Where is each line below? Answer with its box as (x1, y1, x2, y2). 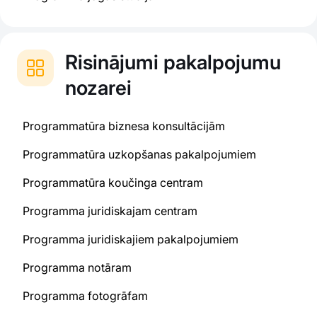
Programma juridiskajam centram (23, 204, 197, 218)
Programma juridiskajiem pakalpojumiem (23, 232, 238, 246)
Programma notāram (23, 260, 132, 275)
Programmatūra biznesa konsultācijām (23, 119, 225, 133)
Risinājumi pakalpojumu (65, 50, 281, 74)
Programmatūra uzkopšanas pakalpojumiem (23, 147, 256, 161)
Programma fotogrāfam (23, 289, 148, 303)
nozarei (65, 76, 132, 100)
